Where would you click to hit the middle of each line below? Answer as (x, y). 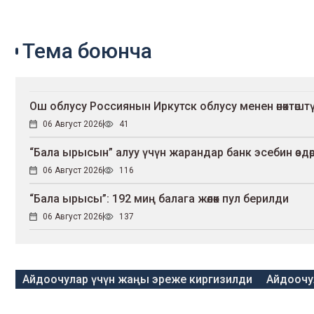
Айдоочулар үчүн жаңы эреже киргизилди (137, 280)
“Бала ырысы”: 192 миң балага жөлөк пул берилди (159, 199)
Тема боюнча (87, 51)
